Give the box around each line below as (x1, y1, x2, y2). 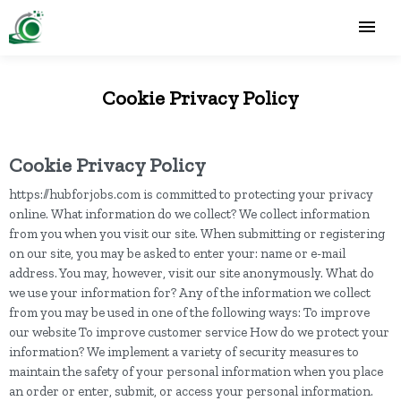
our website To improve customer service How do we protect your (9, 324, 389, 340)
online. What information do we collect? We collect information (9, 206, 370, 222)
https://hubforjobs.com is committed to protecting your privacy (9, 186, 373, 202)
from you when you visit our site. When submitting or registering (9, 226, 385, 242)
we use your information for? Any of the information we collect (9, 285, 371, 301)
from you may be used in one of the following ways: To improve (9, 304, 370, 320)
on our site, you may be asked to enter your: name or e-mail (9, 245, 346, 261)
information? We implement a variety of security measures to (9, 344, 359, 360)
